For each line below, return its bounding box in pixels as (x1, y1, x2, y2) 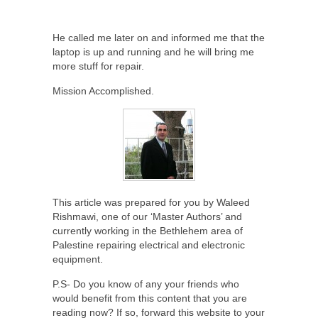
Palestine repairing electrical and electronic (53, 239, 245, 251)
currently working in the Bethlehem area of (53, 225, 243, 237)
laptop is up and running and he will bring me (53, 46, 254, 58)
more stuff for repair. (53, 60, 144, 72)
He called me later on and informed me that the (53, 32, 265, 44)
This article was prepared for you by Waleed (53, 197, 250, 209)
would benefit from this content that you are (53, 292, 247, 305)
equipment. (53, 253, 103, 265)
